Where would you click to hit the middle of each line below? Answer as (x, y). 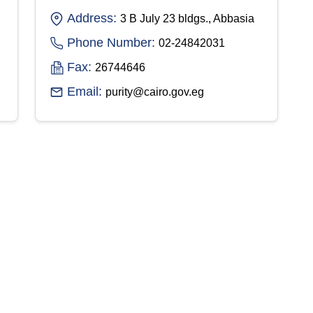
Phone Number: (111, 42)
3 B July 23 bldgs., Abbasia (187, 18)
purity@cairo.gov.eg (155, 92)
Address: (92, 18)
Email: (85, 91)
